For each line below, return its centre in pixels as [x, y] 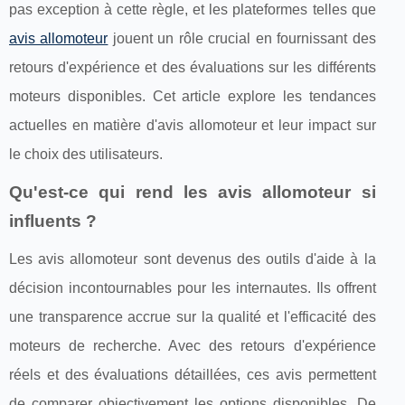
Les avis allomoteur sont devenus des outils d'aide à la [193, 259]
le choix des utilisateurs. [86, 154]
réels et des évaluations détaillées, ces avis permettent [193, 374]
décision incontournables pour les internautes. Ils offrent [193, 287]
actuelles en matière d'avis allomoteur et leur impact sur [193, 125]
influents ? [53, 221]
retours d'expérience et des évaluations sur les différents [193, 67]
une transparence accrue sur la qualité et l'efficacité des [193, 316]
